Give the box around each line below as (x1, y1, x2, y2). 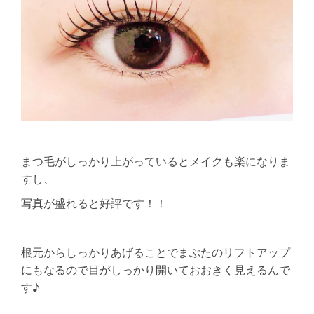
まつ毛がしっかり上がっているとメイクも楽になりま (21, 154, 290, 168)
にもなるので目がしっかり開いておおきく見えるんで (21, 263, 290, 277)
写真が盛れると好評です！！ (21, 196, 167, 210)
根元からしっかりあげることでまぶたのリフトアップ (21, 245, 290, 259)
